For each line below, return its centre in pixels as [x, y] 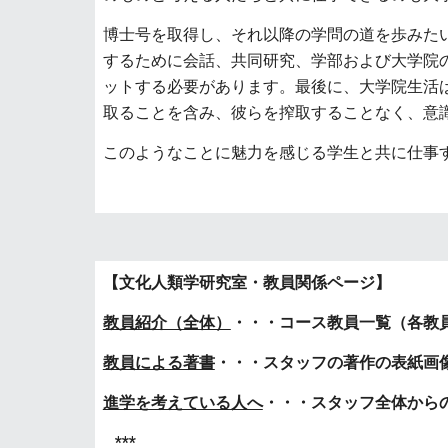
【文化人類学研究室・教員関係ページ [238, 282]
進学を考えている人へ [182, 402]
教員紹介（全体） [166, 322]
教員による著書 [158, 362]
